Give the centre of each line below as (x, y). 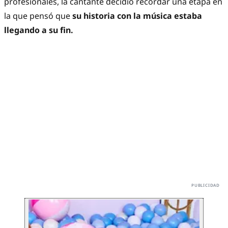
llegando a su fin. (39, 30)
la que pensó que (38, 16)
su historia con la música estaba (137, 16)
